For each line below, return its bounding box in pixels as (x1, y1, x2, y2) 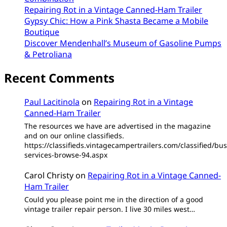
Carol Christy (24, 169, 73, 181)
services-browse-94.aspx (24, 150, 107, 160)
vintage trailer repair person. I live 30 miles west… (24, 204, 195, 214)
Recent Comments (4, 69, 115, 87)
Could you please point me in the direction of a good (24, 194, 203, 204)
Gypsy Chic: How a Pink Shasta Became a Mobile (24, 15, 208, 26)
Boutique (24, 26, 59, 37)
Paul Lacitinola (24, 96, 80, 108)
